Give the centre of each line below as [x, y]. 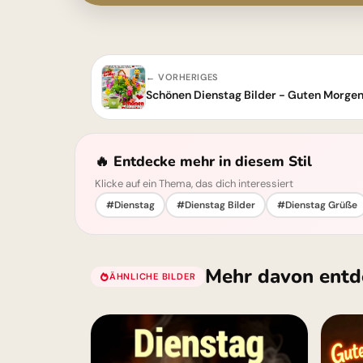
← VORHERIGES [182, 77]
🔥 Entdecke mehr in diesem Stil [203, 161]
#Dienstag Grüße [317, 205]
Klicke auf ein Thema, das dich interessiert [194, 184]
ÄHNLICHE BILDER [152, 276]
